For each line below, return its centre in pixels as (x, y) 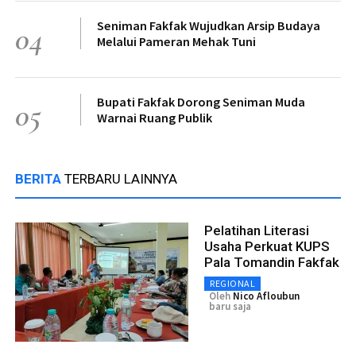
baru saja (230, 306)
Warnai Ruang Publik (155, 117)
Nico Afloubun (266, 296)
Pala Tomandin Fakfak (272, 262)
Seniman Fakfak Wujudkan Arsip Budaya (209, 25)
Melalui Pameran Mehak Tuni (176, 41)
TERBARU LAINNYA (121, 178)
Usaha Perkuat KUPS (267, 246)
